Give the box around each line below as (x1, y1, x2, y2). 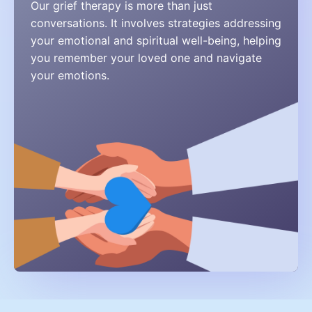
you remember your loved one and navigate (31, 50, 262, 65)
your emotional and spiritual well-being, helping (31, 33, 281, 47)
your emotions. (31, 68, 109, 82)
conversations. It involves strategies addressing (31, 15, 281, 30)
